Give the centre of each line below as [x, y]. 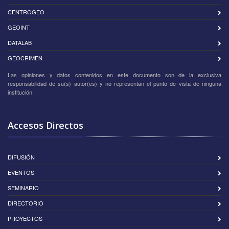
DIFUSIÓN [21, 157]
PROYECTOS [25, 218]
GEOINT [19, 27]
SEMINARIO [23, 188]
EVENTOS [21, 172]
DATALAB [20, 42]
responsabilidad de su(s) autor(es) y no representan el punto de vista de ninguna [114, 83]
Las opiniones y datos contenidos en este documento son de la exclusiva [114, 75]
